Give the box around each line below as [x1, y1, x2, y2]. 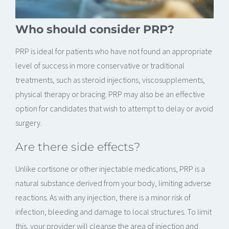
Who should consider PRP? [15, 21, 174, 36]
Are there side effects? [15, 139, 140, 154]
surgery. [15, 117, 42, 128]
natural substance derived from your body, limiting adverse [15, 177, 211, 188]
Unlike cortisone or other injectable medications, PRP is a [15, 163, 205, 174]
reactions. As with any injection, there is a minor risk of [15, 192, 191, 202]
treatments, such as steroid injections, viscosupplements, [15, 74, 205, 85]
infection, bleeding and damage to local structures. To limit [15, 206, 212, 217]
